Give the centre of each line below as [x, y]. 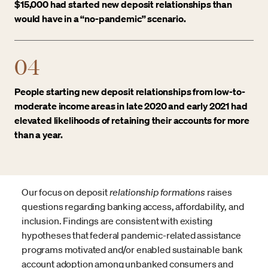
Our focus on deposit [66, 192]
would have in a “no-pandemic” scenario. [100, 19]
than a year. [39, 135]
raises [218, 192]
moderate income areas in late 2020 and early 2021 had [131, 106]
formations [182, 192]
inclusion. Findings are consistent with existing [117, 221]
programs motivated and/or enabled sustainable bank [132, 250]
